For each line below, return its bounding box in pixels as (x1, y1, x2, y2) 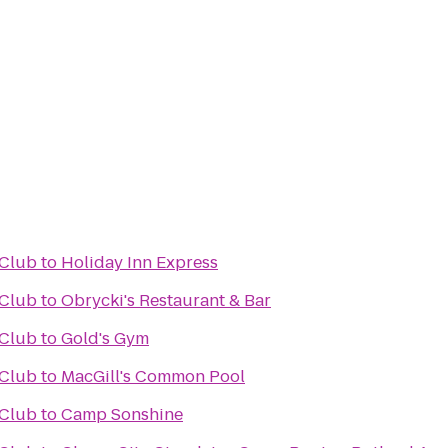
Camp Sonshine (61, 403, 183, 426)
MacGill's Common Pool (61, 365, 245, 388)
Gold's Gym (61, 327, 149, 350)
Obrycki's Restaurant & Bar (61, 289, 271, 312)
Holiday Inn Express (61, 251, 218, 274)
